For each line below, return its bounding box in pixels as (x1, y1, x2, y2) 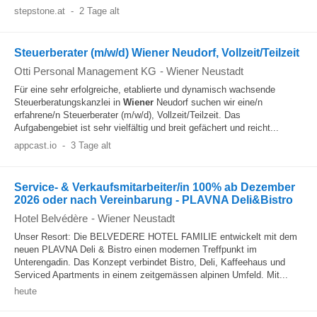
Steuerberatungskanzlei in (14, 97, 123, 108)
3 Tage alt (70, 140, 111, 151)
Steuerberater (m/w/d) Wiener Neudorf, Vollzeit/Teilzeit (14, 47, 299, 59)
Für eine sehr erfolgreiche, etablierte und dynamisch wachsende (14, 84, 275, 95)
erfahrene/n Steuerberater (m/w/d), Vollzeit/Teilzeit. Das (14, 110, 241, 120)
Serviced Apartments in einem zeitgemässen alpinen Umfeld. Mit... (14, 270, 288, 280)
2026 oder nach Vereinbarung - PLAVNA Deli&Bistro (14, 194, 293, 206)
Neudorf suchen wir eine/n (154, 97, 263, 108)
